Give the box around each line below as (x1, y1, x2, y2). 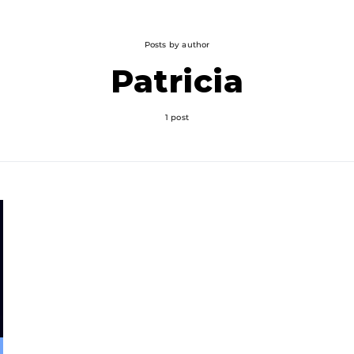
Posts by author (144, 40, 210, 50)
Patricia (111, 62, 243, 100)
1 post (164, 112, 190, 122)
